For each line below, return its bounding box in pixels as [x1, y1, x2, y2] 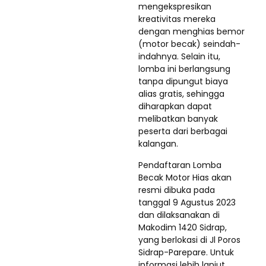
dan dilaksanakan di [138, 209, 220, 221]
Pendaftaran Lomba [138, 159, 221, 171]
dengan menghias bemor [138, 26, 245, 37]
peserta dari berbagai [138, 125, 227, 137]
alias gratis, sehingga [138, 88, 224, 100]
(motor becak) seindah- [138, 38, 240, 50]
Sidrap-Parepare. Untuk [138, 246, 234, 258]
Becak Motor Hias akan [138, 172, 232, 183]
